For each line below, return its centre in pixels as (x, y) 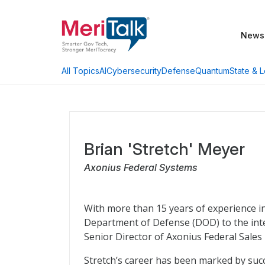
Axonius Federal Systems (141, 167)
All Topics (80, 71)
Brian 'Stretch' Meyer (164, 149)
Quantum (212, 70)
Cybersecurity (134, 70)
